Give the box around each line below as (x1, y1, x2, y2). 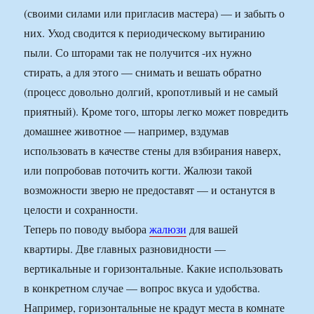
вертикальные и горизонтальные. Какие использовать (24, 261, 283, 276)
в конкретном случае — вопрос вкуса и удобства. (24, 280, 261, 296)
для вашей (186, 221, 239, 237)
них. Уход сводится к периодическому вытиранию (24, 25, 266, 41)
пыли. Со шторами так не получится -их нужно (24, 45, 252, 60)
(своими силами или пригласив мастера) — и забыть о (24, 6, 285, 21)
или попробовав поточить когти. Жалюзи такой (24, 163, 253, 178)
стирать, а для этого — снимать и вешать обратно (24, 64, 262, 80)
